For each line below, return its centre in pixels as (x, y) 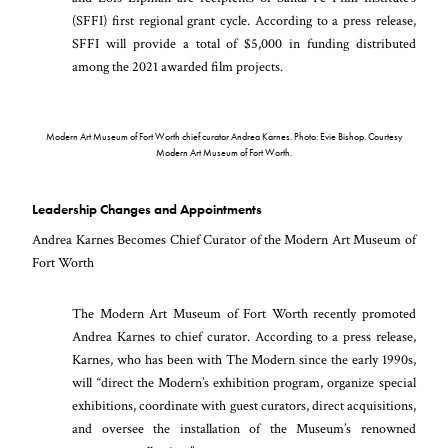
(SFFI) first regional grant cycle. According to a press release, (244, 21)
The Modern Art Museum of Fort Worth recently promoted (244, 314)
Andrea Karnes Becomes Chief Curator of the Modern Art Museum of (224, 240)
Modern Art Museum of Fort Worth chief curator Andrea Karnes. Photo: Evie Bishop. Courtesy (224, 137)
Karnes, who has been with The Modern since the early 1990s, (244, 360)
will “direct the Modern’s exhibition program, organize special (244, 383)
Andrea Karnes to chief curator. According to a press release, (244, 337)
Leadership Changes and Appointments (147, 209)
